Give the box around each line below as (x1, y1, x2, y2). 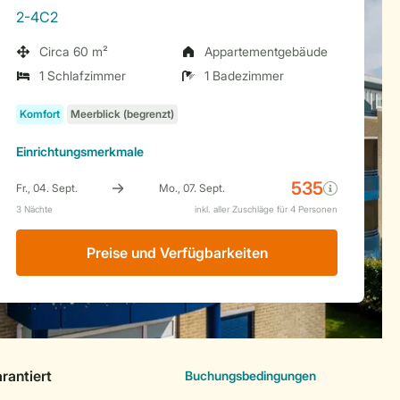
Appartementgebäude (204, 44, 328, 59)
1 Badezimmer (204, 68, 284, 83)
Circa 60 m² (39, 44, 108, 59)
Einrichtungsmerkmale (16, 144, 144, 159)
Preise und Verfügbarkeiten (86, 244, 268, 262)
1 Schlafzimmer (39, 68, 126, 83)
